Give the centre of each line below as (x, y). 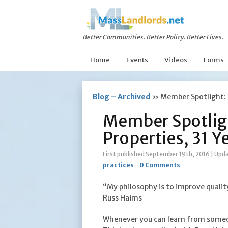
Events (137, 60)
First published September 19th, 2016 (156, 154)
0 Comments (160, 165)
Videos (176, 60)
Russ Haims (122, 198)
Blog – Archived (121, 97)
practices (118, 165)
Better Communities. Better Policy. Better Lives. (153, 37)
